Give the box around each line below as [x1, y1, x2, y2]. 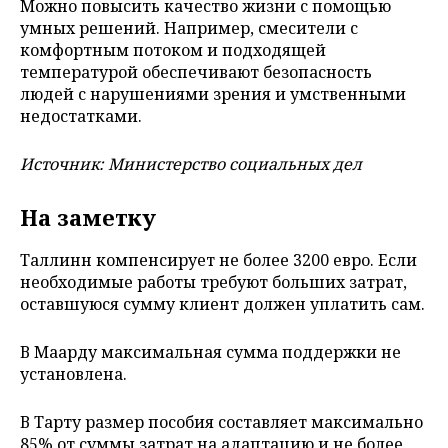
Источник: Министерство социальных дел [20, 152, 362, 175]
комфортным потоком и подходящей [20, 38, 326, 61]
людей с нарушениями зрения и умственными [20, 82, 406, 105]
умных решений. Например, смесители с [20, 16, 358, 39]
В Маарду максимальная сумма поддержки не [20, 340, 401, 363]
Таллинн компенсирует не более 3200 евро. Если [20, 248, 417, 271]
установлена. [20, 362, 127, 385]
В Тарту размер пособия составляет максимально [20, 410, 423, 433]
